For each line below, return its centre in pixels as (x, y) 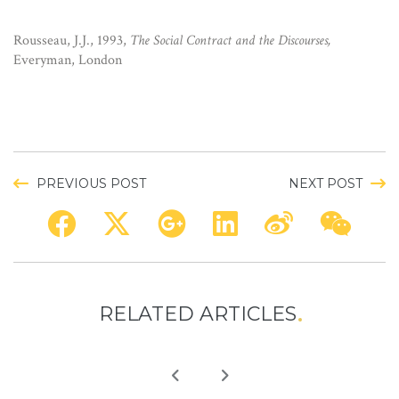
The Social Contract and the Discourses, (230, 41)
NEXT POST (326, 184)
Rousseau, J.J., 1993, (72, 41)
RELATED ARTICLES (197, 314)
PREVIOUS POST (91, 184)
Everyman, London (68, 61)
